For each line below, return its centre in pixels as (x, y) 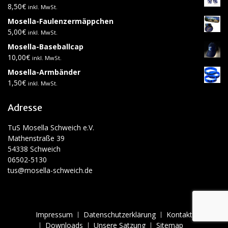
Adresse (25, 108)
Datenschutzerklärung (120, 215)
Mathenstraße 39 (36, 138)
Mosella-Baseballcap (46, 47)
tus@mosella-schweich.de (50, 170)
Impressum (54, 215)
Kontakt (179, 215)
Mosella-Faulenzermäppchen (61, 21)
